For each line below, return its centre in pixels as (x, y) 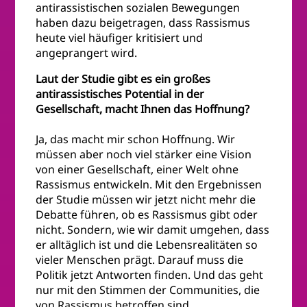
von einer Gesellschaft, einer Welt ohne (137, 170)
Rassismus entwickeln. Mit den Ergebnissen (149, 185)
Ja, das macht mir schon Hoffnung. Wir (136, 139)
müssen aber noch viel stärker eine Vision (144, 155)
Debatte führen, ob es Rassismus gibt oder (147, 215)
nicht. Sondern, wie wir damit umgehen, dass (153, 230)
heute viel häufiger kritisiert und (120, 38)
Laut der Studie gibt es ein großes (123, 79)
